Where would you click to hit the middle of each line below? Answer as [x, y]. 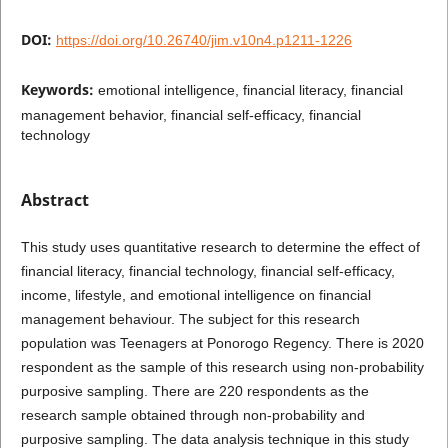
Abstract [54, 199]
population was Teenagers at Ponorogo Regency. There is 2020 [222, 343]
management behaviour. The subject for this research [190, 319]
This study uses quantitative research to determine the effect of [220, 247]
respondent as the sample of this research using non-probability [222, 367]
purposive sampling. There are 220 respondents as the [194, 391]
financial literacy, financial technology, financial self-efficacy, [207, 271]
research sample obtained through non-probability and [192, 415]
